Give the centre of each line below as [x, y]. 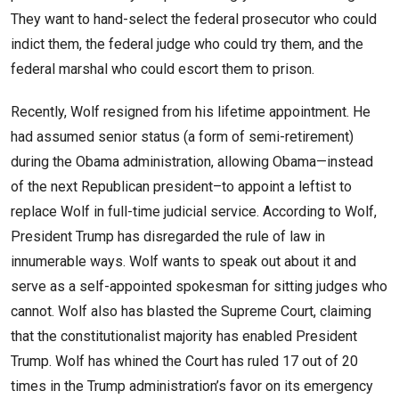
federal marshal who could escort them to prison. [163, 69]
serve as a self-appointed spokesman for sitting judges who [199, 287]
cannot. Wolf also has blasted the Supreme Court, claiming [191, 312]
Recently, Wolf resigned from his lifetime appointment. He [191, 112]
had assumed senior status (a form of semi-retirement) [182, 137]
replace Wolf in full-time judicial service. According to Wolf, [194, 212]
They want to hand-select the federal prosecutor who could [194, 20]
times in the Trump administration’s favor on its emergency [192, 387]
